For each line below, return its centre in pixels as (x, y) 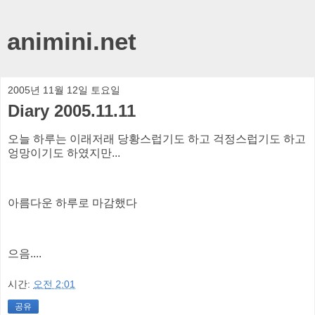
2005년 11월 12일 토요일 (64, 90)
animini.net (72, 41)
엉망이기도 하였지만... (64, 153)
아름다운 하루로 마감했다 (72, 203)
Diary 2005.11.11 (72, 111)
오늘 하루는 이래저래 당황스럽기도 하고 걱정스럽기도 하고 (157, 139)
